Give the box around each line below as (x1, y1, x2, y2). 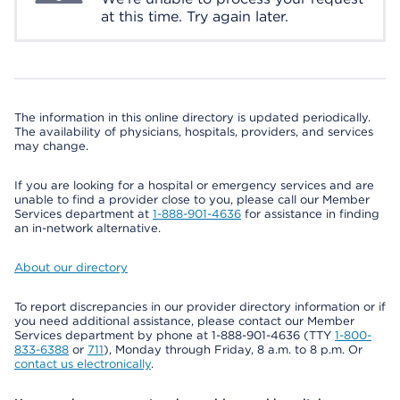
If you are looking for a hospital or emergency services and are (14, 179, 374, 192)
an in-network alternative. (14, 221, 161, 235)
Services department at (14, 207, 153, 221)
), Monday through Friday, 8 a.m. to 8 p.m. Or (104, 343, 362, 356)
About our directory (14, 261, 128, 274)
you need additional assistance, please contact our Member (14, 314, 354, 328)
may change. (14, 139, 88, 153)
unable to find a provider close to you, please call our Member (14, 193, 370, 206)
